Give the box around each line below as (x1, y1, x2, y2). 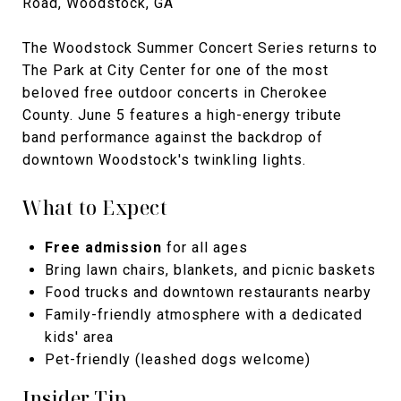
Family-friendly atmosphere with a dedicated (44, 306, 363, 324)
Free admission (44, 239, 162, 257)
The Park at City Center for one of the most (22, 62, 328, 80)
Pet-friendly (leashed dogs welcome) (44, 351, 311, 369)
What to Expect (22, 195, 167, 221)
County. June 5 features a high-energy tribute (22, 107, 342, 124)
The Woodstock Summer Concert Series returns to (22, 39, 378, 57)
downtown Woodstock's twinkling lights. (22, 151, 306, 169)
